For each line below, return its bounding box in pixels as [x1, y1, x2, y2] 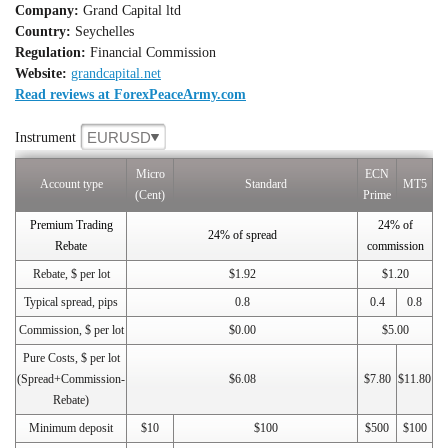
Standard [244, 177, 287, 191]
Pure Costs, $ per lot [22, 351, 120, 365]
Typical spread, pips [24, 295, 118, 309]
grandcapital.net [71, 66, 161, 81]
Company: [15, 3, 79, 18]
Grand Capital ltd [79, 3, 181, 18]
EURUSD [87, 129, 151, 146]
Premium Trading [29, 218, 113, 232]
